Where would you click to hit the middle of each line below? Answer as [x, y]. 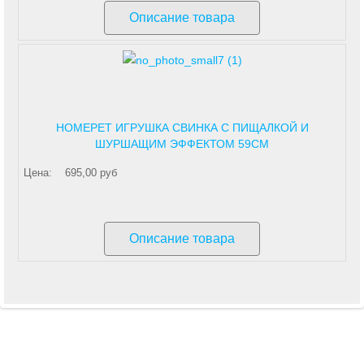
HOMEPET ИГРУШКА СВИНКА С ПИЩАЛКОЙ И [182, 128]
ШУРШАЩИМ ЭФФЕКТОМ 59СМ [182, 144]
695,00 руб [91, 173]
